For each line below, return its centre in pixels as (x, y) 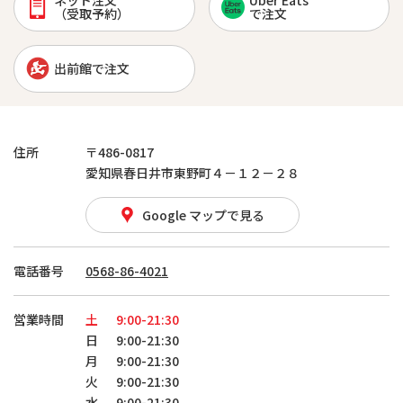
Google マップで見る (203, 215)
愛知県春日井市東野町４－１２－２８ (193, 172)
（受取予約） (92, 14)
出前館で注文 (92, 68)
